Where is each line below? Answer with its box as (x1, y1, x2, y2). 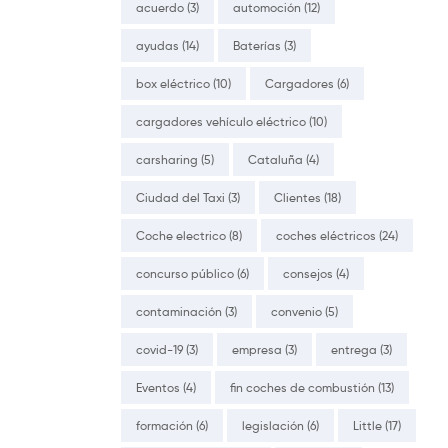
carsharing (136, 151, 198, 167)
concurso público (136, 265, 234, 281)
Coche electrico (136, 227, 226, 243)
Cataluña (248, 151, 303, 167)
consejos (283, 265, 333, 281)
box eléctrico (136, 75, 210, 91)
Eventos (136, 379, 180, 395)
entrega (331, 341, 377, 357)
